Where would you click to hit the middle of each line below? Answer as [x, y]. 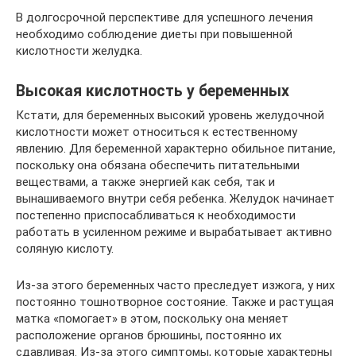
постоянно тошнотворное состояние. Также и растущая [175, 302]
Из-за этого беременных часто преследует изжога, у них [175, 285]
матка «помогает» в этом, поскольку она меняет [152, 318]
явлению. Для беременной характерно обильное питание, [176, 148]
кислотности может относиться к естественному [157, 132]
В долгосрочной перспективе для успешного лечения [164, 17]
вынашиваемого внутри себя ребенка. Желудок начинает [175, 198]
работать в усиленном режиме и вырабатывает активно [174, 232]
